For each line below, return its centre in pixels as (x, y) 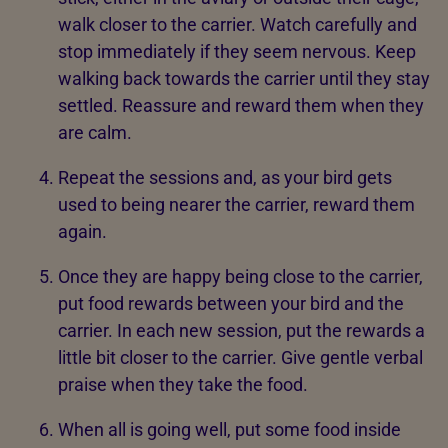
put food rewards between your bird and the (231, 303)
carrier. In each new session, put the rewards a (241, 330)
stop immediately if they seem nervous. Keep (237, 51)
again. (84, 231)
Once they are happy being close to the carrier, (240, 276)
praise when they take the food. (185, 384)
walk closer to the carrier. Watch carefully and (237, 24)
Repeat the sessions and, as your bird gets (225, 177)
